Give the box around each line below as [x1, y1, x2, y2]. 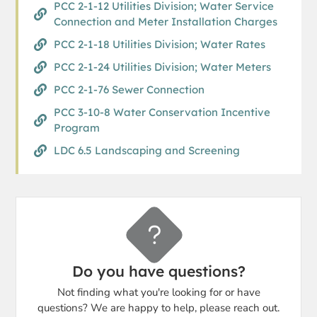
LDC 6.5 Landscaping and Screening [53, 143, 240, 157]
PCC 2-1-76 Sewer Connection [53, 82, 204, 96]
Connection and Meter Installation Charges [53, 14, 277, 28]
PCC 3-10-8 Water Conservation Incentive [53, 105, 270, 119]
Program [53, 120, 100, 134]
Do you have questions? [71, 261, 246, 280]
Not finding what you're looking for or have [57, 284, 260, 299]
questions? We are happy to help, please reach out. [38, 300, 279, 315]
